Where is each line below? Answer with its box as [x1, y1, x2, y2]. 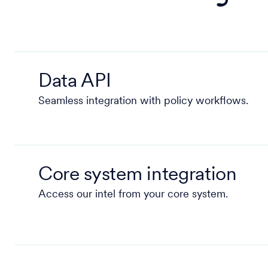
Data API [38, 72, 111, 92]
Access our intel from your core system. [38, 189, 228, 200]
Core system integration [38, 166, 237, 185]
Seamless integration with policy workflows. [38, 96, 248, 107]
